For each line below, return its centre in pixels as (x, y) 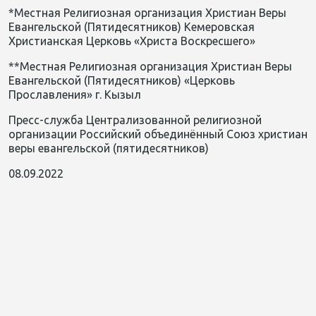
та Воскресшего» (210, 41)
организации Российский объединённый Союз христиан (158, 134)
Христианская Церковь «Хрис (87, 41)
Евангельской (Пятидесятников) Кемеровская (132, 27)
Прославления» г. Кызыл (75, 95)
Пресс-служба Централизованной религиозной (135, 120)
